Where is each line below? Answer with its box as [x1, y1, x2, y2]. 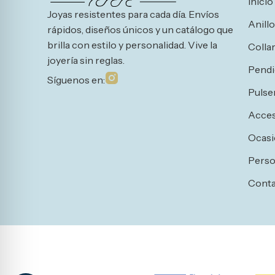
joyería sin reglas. [47, 54, 125, 67]
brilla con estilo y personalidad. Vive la [47, 39, 218, 52]
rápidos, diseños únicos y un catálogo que [47, 23, 234, 36]
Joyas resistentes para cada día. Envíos [47, 8, 220, 21]
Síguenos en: [47, 73, 106, 86]
